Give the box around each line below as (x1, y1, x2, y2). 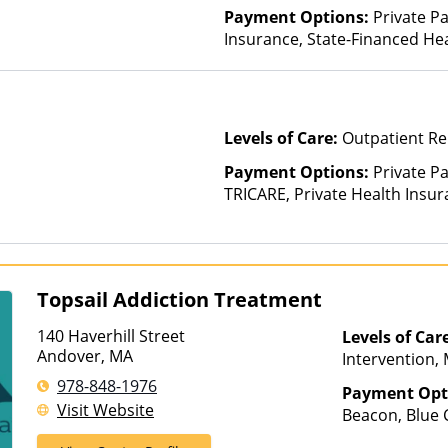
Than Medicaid (224, 50, 334, 72)
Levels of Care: (224, 127, 342, 149)
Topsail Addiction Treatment (37, 286, 322, 313)
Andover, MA (37, 345, 133, 367)
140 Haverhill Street (37, 325, 189, 347)
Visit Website (57, 399, 154, 421)
